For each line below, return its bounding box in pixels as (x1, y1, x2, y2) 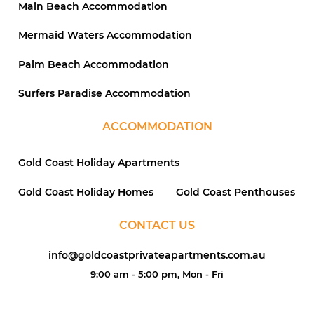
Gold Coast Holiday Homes (18, 185, 153, 198)
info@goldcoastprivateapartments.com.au (48, 249, 266, 261)
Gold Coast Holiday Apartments (18, 156, 179, 170)
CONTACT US (119, 219, 195, 232)
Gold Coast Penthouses (176, 185, 295, 198)
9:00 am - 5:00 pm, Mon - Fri (90, 268, 224, 280)
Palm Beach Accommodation (18, 57, 169, 71)
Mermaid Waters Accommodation (18, 29, 192, 42)
